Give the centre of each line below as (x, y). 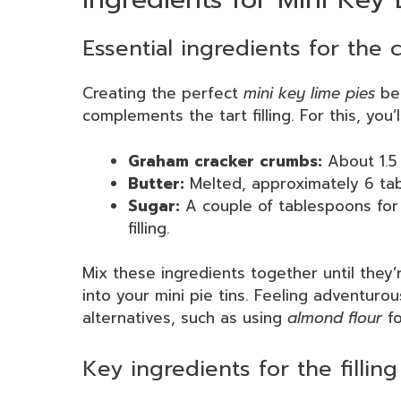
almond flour (335, 318)
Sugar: (154, 205)
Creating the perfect (163, 94)
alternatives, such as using (185, 318)
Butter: (156, 183)
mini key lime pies (309, 94)
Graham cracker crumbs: (225, 161)
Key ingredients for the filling (240, 368)
